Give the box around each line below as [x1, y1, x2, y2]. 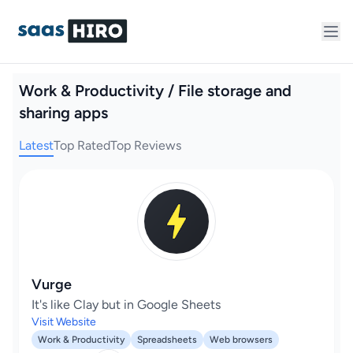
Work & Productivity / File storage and [19, 81, 292, 100]
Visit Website [32, 315, 96, 329]
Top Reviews [110, 138, 181, 153]
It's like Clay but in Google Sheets [32, 297, 221, 312]
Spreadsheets [137, 334, 197, 345]
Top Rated [54, 138, 110, 153]
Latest [19, 138, 54, 153]
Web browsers [210, 334, 273, 345]
